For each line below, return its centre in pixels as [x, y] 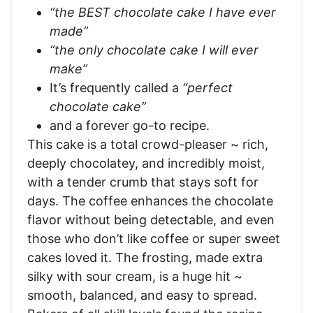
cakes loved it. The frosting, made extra [145, 257]
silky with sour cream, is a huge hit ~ [135, 276]
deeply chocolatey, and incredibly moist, [146, 163]
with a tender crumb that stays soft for [143, 182]
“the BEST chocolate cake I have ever [163, 12]
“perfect [208, 87]
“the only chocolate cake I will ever [154, 50]
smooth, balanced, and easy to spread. [142, 295]
